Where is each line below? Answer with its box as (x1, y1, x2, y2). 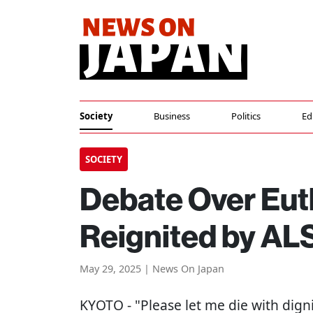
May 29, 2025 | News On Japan (80, 262, 224, 275)
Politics (231, 110, 261, 122)
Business (154, 110, 191, 122)
